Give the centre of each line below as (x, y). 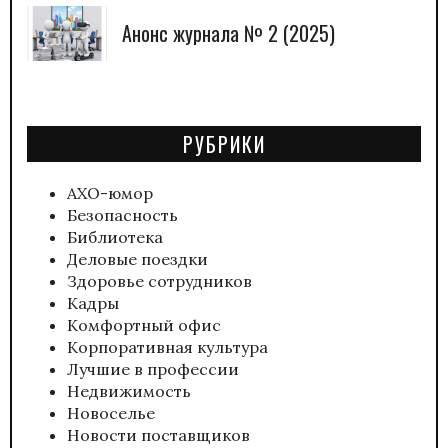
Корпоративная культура (167, 346)
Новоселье (111, 412)
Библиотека (115, 236)
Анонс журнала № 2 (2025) (228, 33)
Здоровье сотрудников (159, 280)
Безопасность (122, 214)
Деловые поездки (137, 258)
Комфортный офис (144, 324)
